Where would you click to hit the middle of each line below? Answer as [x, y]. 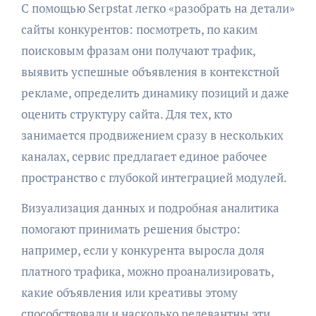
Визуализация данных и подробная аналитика [150, 207]
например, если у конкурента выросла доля [142, 250]
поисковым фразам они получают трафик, [138, 50]
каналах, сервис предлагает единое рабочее [144, 156]
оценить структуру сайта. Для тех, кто [126, 114]
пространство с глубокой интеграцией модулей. [154, 177]
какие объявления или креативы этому [129, 292]
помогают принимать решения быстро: [130, 229]
